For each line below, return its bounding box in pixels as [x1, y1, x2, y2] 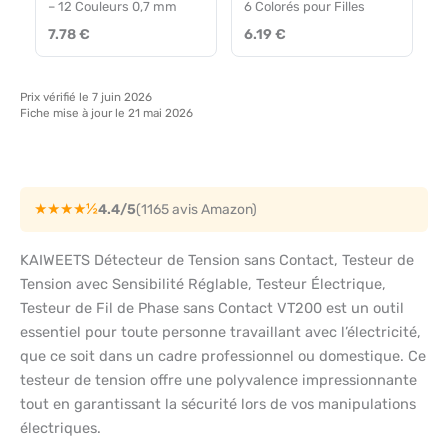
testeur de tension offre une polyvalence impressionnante [20, 370, 417, 389]
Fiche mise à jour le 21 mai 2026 [20, 106, 193, 121]
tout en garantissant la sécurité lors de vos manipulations [20, 394, 416, 413]
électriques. [20, 418, 101, 437]
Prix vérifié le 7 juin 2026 [20, 90, 152, 105]
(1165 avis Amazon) [136, 201, 257, 218]
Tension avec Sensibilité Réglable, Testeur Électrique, [20, 274, 386, 293]
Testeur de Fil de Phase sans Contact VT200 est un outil [20, 298, 404, 317]
